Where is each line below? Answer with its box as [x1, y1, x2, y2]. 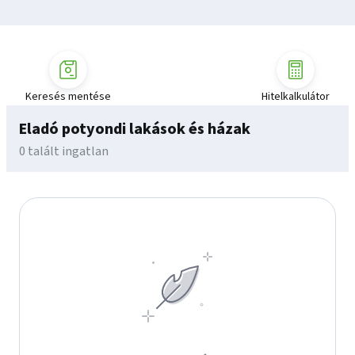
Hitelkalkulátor [261, 89, 330, 105]
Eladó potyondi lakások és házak [19, 118, 250, 140]
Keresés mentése [25, 89, 111, 105]
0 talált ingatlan [19, 143, 109, 160]
